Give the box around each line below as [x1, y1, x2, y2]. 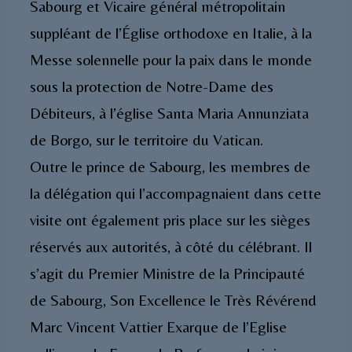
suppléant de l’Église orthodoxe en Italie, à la [30, 23, 312, 42]
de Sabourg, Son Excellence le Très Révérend [30, 290, 317, 309]
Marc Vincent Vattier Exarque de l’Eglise [30, 317, 287, 335]
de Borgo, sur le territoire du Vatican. [30, 130, 263, 148]
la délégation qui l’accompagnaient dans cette [30, 183, 321, 202]
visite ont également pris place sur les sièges [30, 210, 310, 229]
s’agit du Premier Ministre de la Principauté [30, 263, 305, 282]
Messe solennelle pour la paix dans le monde [30, 49, 312, 68]
